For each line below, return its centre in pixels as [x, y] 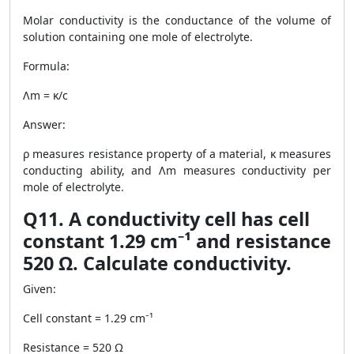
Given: [40, 289]
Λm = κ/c [45, 95]
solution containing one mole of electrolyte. [138, 37]
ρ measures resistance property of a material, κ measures [177, 154]
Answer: [44, 124]
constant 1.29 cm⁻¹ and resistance [177, 241]
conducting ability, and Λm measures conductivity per [177, 170]
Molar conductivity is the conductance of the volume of [177, 20]
